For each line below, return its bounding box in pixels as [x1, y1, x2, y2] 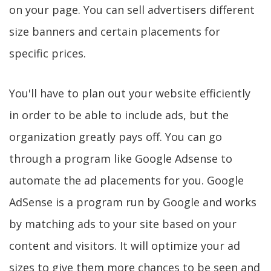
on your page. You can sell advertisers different [9, 2, 255, 17]
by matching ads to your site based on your [9, 217, 237, 231]
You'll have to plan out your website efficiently [9, 86, 250, 100]
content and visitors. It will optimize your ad [9, 238, 240, 253]
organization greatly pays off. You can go [9, 129, 222, 144]
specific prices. [9, 46, 86, 60]
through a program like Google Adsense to [9, 151, 232, 166]
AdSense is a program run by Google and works [9, 195, 256, 209]
